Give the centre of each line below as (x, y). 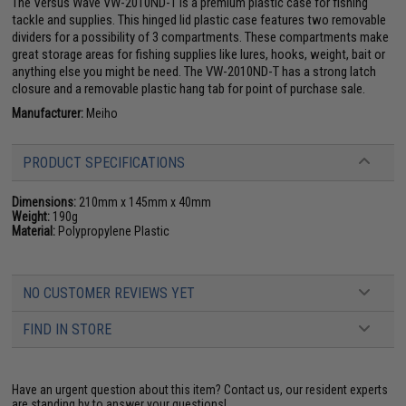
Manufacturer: (48, 114)
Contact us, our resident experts (306, 390)
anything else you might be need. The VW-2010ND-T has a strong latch (194, 72)
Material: (34, 232)
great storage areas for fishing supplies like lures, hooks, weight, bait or (199, 55)
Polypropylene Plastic (113, 232)
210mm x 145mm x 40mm (144, 203)
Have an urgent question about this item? (118, 390)
